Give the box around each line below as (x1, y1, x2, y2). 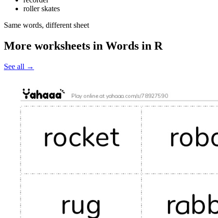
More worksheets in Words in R (4, 39, 163, 53)
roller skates (23, 4, 60, 13)
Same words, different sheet (4, 21, 89, 30)
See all (4, 62, 26, 71)
